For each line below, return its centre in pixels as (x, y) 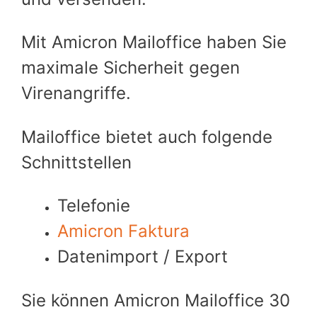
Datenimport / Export (143, 257)
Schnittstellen (76, 162)
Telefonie (94, 206)
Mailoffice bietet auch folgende (147, 137)
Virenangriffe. (76, 93)
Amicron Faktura (123, 231)
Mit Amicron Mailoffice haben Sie (154, 42)
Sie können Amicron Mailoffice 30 (156, 300)
